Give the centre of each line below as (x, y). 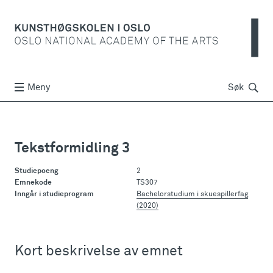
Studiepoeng (37, 171)
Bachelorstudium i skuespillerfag (192, 194)
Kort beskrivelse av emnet (99, 251)
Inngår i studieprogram (54, 194)
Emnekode (33, 183)
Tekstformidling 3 (72, 148)
